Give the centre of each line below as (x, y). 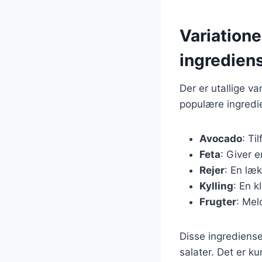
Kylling (216, 186)
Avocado (221, 138)
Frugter (218, 201)
